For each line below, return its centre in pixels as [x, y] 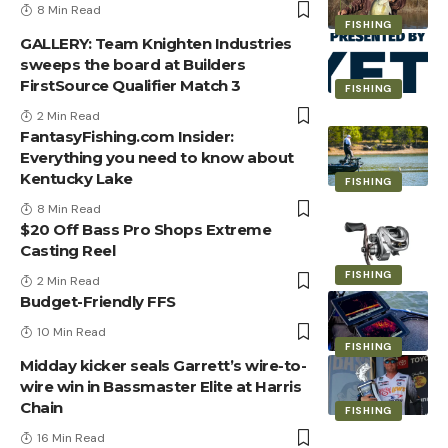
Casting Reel [67, 250]
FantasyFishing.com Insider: [127, 136]
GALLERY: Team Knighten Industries [156, 43]
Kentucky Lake [76, 178]
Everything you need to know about [157, 157]
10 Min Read [71, 331]
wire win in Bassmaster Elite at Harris [160, 386]
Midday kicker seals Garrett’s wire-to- [163, 365]
